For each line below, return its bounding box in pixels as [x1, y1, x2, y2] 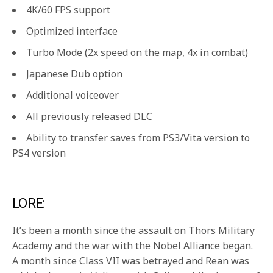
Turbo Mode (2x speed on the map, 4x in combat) [26, 46, 248, 60]
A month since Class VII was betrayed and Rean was [12, 254, 250, 268]
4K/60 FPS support [26, 3, 110, 17]
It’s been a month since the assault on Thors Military [12, 224, 255, 238]
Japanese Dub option [26, 67, 122, 81]
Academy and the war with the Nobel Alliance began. [12, 239, 253, 253]
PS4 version [12, 146, 66, 160]
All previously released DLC [26, 110, 152, 124]
